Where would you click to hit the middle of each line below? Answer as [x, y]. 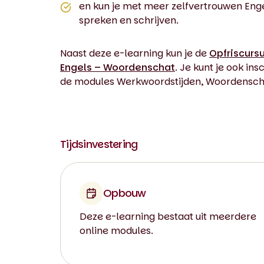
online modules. [116, 231]
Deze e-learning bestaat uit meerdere [168, 217]
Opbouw [125, 193]
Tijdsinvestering [99, 144]
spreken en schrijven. [129, 20]
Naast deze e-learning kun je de [135, 53]
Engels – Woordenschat [118, 67]
